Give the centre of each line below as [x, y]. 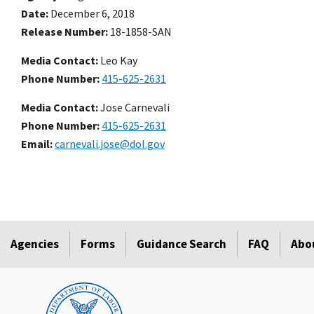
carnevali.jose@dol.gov [110, 144]
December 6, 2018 [93, 14]
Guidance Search [182, 244]
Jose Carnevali [134, 108]
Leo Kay [118, 61]
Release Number [63, 32]
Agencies [35, 244]
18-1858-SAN [141, 32]
